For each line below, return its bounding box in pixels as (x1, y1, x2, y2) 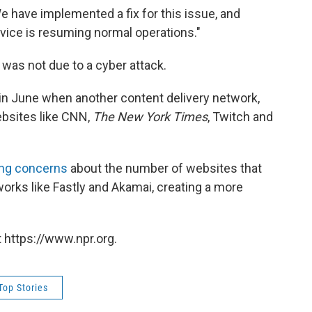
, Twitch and (208, 109, 273, 124)
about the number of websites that (68, 161, 262, 175)
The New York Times (93, 109, 208, 124)
